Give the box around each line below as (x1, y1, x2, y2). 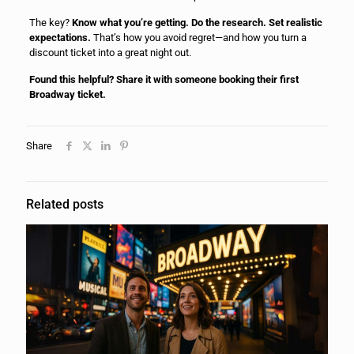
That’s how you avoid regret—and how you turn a (90, 32, 307, 44)
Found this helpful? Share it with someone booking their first (28, 73, 299, 86)
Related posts (26, 198, 104, 213)
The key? (28, 17, 72, 29)
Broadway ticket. (28, 88, 106, 101)
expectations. (28, 32, 91, 44)
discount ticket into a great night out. (28, 47, 191, 59)
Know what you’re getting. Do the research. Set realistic (71, 17, 322, 29)
